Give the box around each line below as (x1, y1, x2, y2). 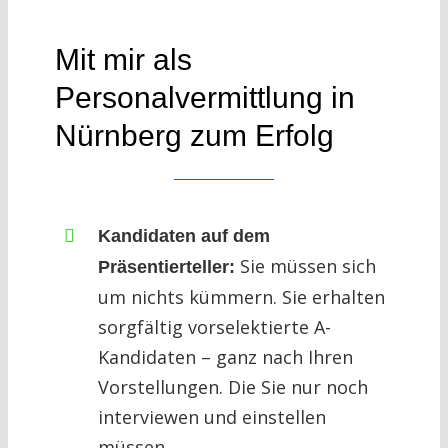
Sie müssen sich (234, 254, 376, 279)
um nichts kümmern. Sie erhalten (97, 285, 385, 310)
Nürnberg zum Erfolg (54, 119, 334, 153)
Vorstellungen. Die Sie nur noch (97, 375, 368, 400)
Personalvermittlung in (54, 81, 355, 115)
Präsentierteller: (97, 257, 235, 278)
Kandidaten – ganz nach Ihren (97, 345, 353, 370)
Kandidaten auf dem (97, 226, 270, 247)
